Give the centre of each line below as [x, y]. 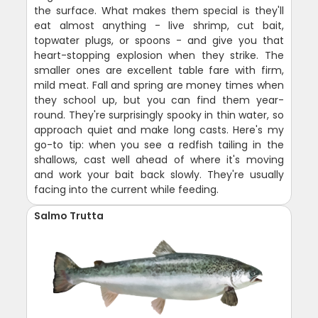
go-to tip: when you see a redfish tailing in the [159, 144]
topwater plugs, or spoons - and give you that [159, 40]
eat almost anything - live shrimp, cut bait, [159, 25]
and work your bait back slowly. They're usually [159, 174]
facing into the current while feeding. [127, 189]
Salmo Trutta [69, 215]
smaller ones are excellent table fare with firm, [159, 70]
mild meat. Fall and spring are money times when [159, 85]
